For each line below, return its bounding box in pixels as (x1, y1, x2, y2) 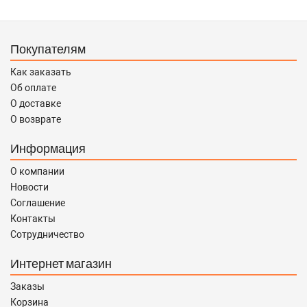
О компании (10, 166, 64, 177)
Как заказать (10, 66, 71, 77)
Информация (10, 140, 86, 156)
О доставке (10, 98, 61, 109)
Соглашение (10, 197, 65, 208)
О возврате (10, 114, 61, 125)
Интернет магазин (10, 256, 112, 271)
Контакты (10, 213, 56, 224)
